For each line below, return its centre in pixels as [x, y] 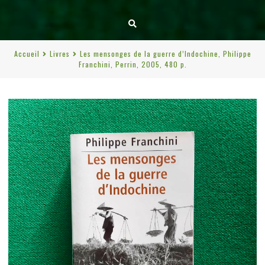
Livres [59, 54]
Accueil [27, 54]
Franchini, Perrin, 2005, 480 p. [132, 64]
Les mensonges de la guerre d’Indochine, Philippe [165, 54]
